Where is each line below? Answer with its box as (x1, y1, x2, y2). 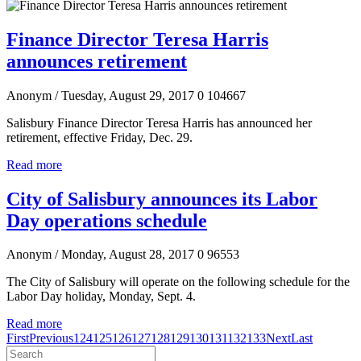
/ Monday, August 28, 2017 (55, 247, 194, 262)
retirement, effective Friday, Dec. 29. (6, 130, 193, 144)
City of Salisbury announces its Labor (6, 188, 317, 210)
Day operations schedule (6, 210, 207, 231)
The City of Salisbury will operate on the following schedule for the (6, 275, 350, 289)
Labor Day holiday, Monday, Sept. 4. (6, 289, 196, 304)
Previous (29, 331, 73, 346)
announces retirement (6, 50, 187, 72)
